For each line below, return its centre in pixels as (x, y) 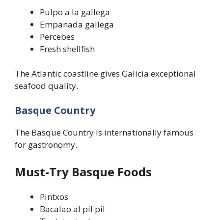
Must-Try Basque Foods (83, 172)
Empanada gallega (77, 24)
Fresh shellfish (67, 49)
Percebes (57, 36)
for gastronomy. (46, 144)
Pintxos (54, 197)
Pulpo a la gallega (75, 12)
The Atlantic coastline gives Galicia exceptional (105, 74)
